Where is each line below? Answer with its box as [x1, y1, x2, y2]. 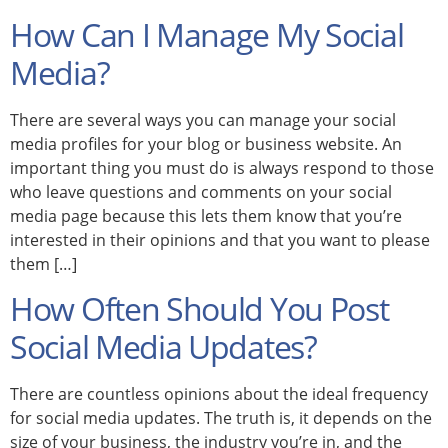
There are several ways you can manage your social [10, 109, 396, 132]
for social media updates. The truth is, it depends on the [10, 407, 432, 430]
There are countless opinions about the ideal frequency [10, 383, 428, 406]
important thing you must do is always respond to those [10, 157, 434, 180]
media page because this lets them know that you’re [10, 205, 402, 228]
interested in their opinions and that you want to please [10, 229, 430, 252]
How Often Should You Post [10, 287, 389, 331]
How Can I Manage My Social [10, 13, 404, 57]
